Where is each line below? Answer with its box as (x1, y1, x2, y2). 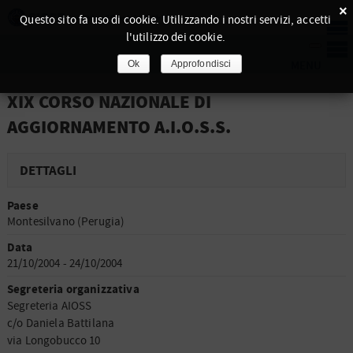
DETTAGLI (20, 161, 77, 180)
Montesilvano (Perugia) (7, 214, 125, 229)
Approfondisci (170, 58, 232, 69)
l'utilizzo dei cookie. (125, 30, 225, 45)
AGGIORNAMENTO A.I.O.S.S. (7, 115, 232, 141)
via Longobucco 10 (7, 333, 101, 348)
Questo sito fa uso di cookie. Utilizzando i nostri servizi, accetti (20, 13, 332, 28)
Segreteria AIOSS (7, 298, 92, 314)
